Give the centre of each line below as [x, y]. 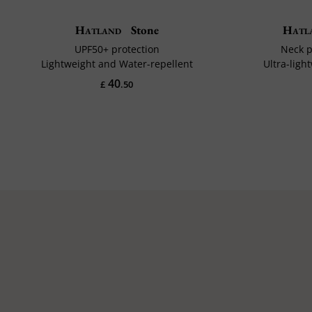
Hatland [99, 30]
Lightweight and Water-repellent [117, 63]
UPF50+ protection [117, 49]
